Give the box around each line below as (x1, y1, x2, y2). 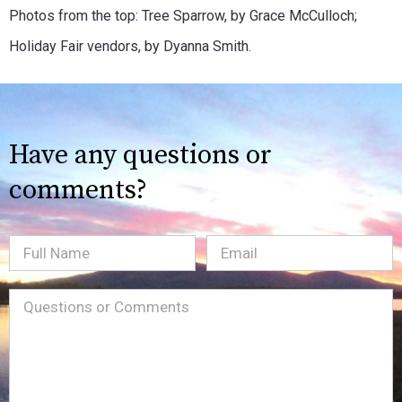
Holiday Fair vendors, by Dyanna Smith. (9, 37, 251, 55)
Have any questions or (9, 137, 272, 172)
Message (8, 294, 81, 317)
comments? (9, 172, 147, 207)
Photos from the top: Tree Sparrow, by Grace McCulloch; (9, 6, 357, 24)
